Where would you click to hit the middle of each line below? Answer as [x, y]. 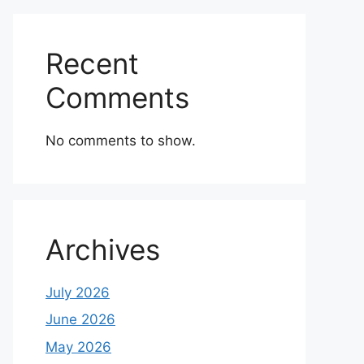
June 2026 [80, 320]
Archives [103, 249]
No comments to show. [121, 140]
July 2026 [78, 292]
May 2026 [78, 347]
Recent [92, 63]
